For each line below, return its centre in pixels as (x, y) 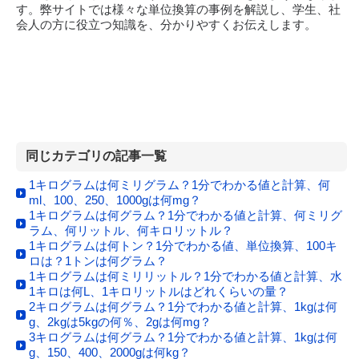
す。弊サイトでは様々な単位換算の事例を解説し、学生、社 (178, 9)
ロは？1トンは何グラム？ (98, 261)
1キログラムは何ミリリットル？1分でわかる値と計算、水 (186, 276)
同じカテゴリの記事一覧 (96, 156)
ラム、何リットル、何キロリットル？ (131, 231)
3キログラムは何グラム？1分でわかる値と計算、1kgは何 (183, 337)
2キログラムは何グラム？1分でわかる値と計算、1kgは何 (183, 307)
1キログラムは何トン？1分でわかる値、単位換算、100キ (183, 246)
